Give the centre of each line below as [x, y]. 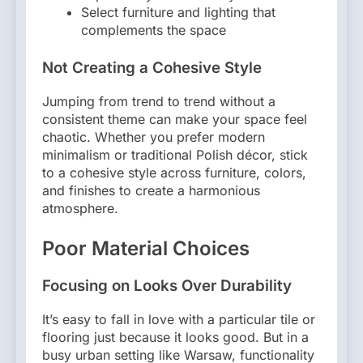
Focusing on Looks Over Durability [167, 285]
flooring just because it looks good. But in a [175, 337]
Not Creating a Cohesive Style [152, 68]
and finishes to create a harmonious [151, 190]
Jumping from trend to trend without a [159, 101]
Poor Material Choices [146, 248]
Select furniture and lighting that [178, 13]
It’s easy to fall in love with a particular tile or [179, 319]
